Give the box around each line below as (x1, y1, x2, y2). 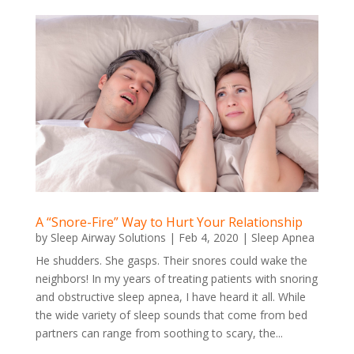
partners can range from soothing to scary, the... (35, 326, 283, 341)
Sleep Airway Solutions (50, 230, 166, 245)
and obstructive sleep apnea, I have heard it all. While (35, 289, 306, 304)
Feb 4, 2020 (178, 230, 239, 245)
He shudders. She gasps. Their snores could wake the (35, 253, 307, 268)
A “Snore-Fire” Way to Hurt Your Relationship (35, 213, 303, 231)
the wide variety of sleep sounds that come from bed (35, 307, 307, 322)
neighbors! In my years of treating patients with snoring (35, 271, 318, 286)
